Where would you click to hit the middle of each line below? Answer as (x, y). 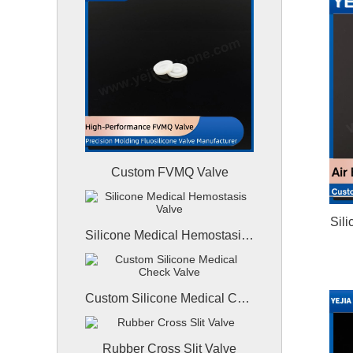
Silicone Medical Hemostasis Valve (247, 235)
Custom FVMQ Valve (169, 172)
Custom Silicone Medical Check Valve (243, 298)
